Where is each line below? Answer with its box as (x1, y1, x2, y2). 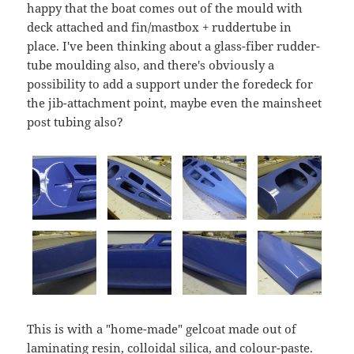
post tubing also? (27, 114, 124, 130)
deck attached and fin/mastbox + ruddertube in (27, 19, 292, 36)
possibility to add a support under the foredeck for (27, 76, 314, 92)
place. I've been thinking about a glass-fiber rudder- (27, 38, 321, 55)
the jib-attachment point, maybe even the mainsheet (27, 95, 322, 111)
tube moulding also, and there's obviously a (27, 57, 275, 73)
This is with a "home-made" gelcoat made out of (27, 320, 297, 337)
